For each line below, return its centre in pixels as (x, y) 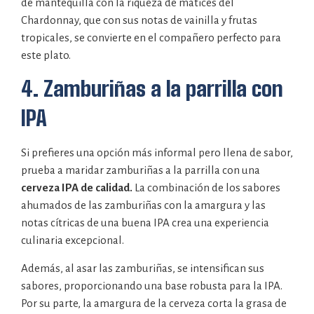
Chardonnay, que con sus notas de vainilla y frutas (139, 20)
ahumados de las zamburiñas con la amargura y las (143, 205)
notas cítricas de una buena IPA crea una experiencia (145, 223)
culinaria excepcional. (73, 240)
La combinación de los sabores (207, 188)
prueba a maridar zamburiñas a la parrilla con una (141, 170)
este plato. (46, 55)
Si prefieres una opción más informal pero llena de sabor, (157, 153)
